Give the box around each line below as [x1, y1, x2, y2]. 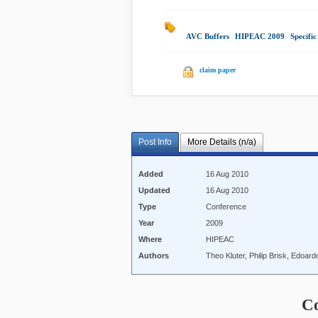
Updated [138, 186, 171, 195]
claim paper [199, 66, 236, 74]
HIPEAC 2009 [235, 32, 285, 40]
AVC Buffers [186, 32, 229, 40]
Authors [138, 251, 170, 261]
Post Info [138, 137, 172, 148]
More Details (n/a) [187, 137, 256, 148]
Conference [206, 202, 247, 212]
